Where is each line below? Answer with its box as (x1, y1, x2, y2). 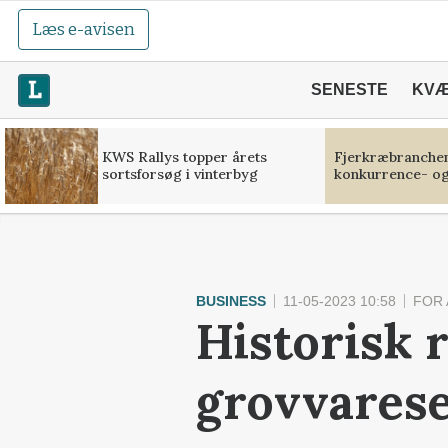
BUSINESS (196, 293, 266, 309)
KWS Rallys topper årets (101, 148, 267, 166)
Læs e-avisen (32, 19, 136, 40)
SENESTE (310, 81, 388, 98)
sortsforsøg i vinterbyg (101, 165, 258, 183)
